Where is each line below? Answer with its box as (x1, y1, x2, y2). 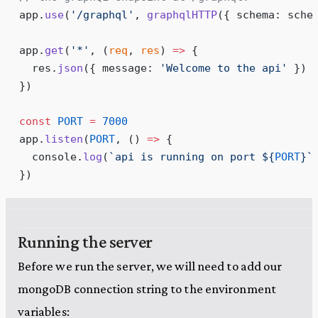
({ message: (82, 62, 160, 75)
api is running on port (114, 150, 262, 163)
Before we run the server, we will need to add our (17, 258, 283, 273)
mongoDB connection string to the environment (17, 280, 276, 296)
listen (44, 133, 83, 146)
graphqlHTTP (146, 9, 217, 21)
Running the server (17, 231, 153, 251)
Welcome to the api (165, 62, 281, 75)
